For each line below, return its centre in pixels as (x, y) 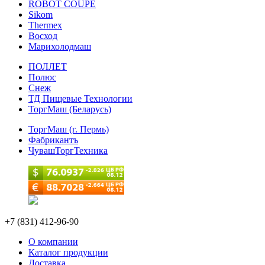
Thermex (45, 25)
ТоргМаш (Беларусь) (70, 109)
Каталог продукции (68, 252)
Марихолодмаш (60, 46)
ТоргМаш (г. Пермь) (69, 129)
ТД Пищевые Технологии (80, 98)
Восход (43, 35)
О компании (53, 241)
